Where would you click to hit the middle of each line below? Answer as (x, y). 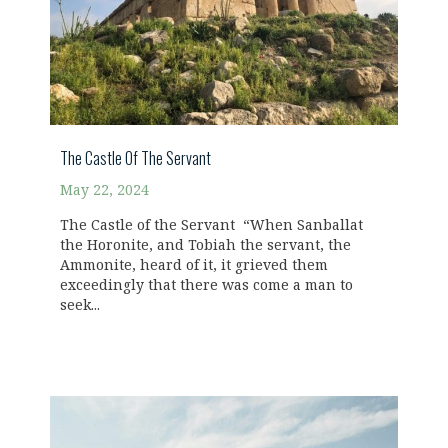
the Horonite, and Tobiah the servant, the (205, 245)
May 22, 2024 (104, 190)
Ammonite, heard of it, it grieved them (194, 265)
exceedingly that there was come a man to (206, 285)
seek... (80, 305)
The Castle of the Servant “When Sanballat (211, 225)
